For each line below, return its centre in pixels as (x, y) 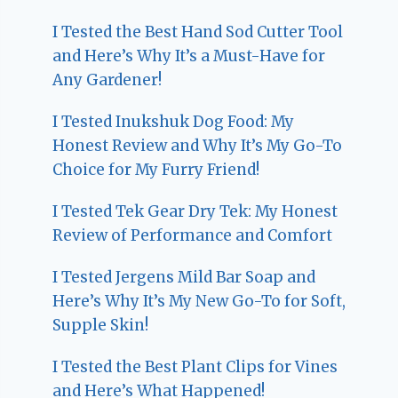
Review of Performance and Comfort (193, 235)
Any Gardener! (107, 80)
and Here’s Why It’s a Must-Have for (189, 56)
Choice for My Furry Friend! (156, 169)
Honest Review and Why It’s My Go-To (198, 145)
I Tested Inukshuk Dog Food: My (174, 121)
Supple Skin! (101, 325)
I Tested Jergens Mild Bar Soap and (184, 277)
